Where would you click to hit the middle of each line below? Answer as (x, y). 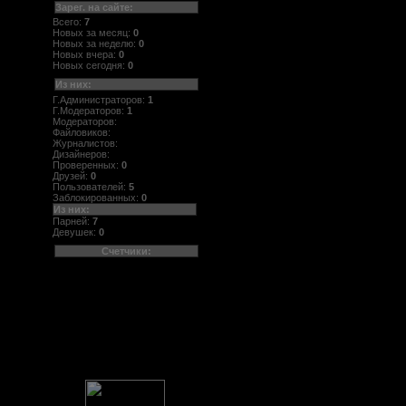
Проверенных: (87, 164)
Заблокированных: (97, 197)
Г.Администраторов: (100, 99)
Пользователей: (91, 186)
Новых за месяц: (93, 33)
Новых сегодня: (90, 66)
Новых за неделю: (96, 44)
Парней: (72, 221)
